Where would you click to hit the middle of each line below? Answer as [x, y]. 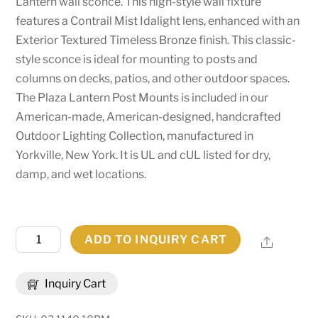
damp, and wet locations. [81, 174]
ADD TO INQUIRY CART [155, 240]
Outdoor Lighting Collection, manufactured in [135, 136]
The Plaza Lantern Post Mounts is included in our [142, 97]
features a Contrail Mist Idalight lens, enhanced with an [158, 21]
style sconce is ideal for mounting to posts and [137, 59]
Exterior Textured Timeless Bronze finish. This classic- [156, 40]
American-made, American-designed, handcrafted [149, 116]
